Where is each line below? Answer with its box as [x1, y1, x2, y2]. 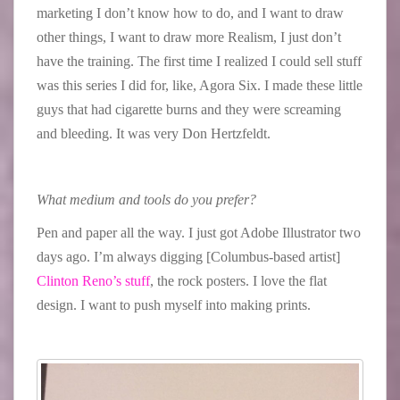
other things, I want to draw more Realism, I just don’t [37, 29, 341, 45]
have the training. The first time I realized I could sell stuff [37, 53, 362, 69]
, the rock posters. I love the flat [150, 272, 327, 288]
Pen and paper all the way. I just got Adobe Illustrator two [37, 224, 361, 240]
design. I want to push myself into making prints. [37, 296, 311, 312]
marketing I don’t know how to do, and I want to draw [37, 4, 344, 21]
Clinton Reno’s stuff [37, 272, 150, 288]
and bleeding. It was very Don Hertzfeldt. [37, 125, 271, 141]
